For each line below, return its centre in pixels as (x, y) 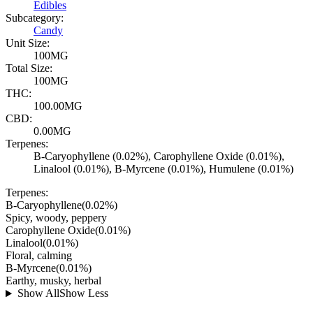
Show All (38, 293)
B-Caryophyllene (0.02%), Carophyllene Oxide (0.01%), (159, 156)
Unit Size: (28, 43)
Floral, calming (39, 256)
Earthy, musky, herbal (53, 281)
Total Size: (29, 68)
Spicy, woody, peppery (56, 218)
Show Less (83, 293)
